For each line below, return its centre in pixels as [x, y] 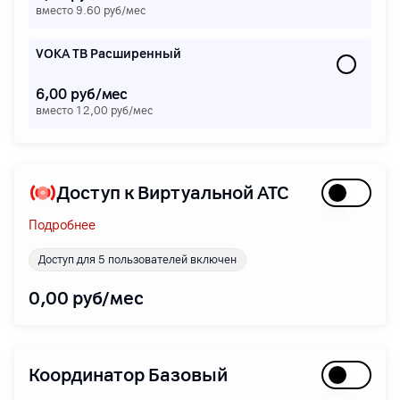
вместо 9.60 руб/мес [91, 11]
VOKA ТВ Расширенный [108, 54]
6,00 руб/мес [82, 94]
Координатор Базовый [128, 375]
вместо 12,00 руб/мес [94, 111]
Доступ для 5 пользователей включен [137, 260]
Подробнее [62, 225]
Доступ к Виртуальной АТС [174, 193]
